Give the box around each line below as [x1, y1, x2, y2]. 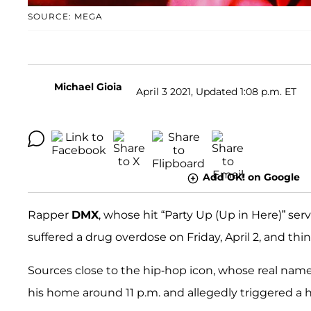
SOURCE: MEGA [28, 11, 103, 22]
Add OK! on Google [202, 171, 300, 184]
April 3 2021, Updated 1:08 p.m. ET [136, 85, 296, 98]
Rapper [28, 208, 72, 221]
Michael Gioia [54, 81, 122, 94]
